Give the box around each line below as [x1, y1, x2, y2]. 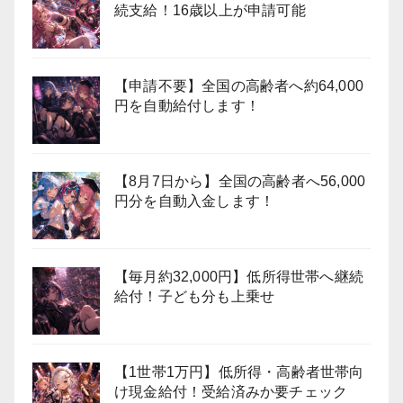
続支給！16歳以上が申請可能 [114, 3, 306, 18]
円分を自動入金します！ [114, 193, 275, 209]
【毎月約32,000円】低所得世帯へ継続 [114, 269, 363, 284]
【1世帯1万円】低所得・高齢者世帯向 [114, 364, 364, 380]
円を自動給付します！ [114, 98, 260, 113]
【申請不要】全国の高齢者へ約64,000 [114, 78, 363, 94]
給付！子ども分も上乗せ [114, 289, 275, 304]
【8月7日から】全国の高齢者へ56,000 [114, 174, 366, 189]
